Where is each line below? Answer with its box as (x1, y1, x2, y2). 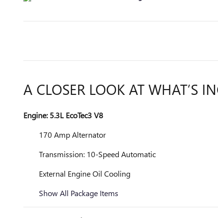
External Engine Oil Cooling (39, 168, 130, 179)
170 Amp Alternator (39, 129, 106, 140)
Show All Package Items (39, 188, 118, 198)
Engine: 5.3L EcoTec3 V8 (23, 110, 103, 120)
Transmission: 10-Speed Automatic (39, 149, 156, 159)
